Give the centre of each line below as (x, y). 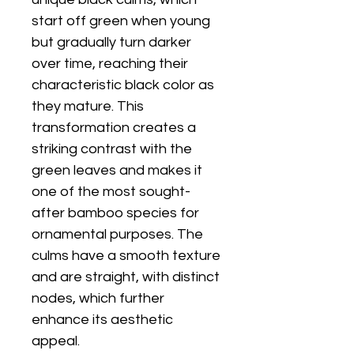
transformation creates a (114, 128)
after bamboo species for (115, 213)
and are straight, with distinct (126, 277)
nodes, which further (98, 298)
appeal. (56, 341)
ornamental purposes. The (117, 234)
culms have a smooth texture (126, 256)
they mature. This (88, 106)
